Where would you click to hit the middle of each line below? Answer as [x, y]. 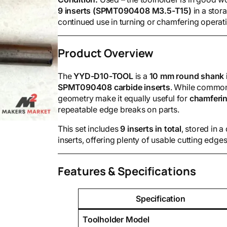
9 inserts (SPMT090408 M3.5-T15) [125, 10]
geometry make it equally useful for [124, 98]
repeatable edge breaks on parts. [119, 109]
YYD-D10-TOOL [103, 76]
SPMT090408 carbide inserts [114, 87]
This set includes [89, 128]
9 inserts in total [151, 128]
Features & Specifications [127, 171]
